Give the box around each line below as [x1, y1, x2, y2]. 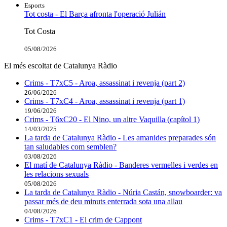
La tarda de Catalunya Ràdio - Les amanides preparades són [24, 133, 216, 142]
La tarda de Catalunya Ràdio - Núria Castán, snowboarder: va [24, 188, 222, 197]
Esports [24, 2, 45, 10]
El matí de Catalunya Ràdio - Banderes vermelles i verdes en [24, 161, 218, 170]
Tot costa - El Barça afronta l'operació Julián [24, 10, 166, 19]
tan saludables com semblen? [24, 142, 117, 152]
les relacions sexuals [24, 170, 89, 179]
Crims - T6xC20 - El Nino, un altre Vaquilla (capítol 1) [24, 115, 200, 124]
